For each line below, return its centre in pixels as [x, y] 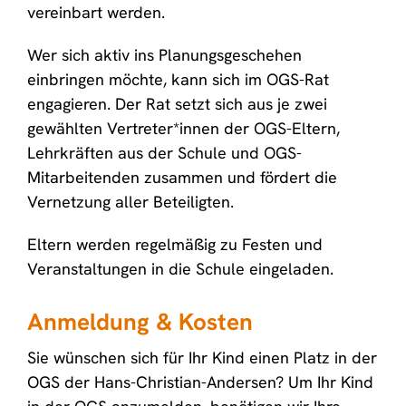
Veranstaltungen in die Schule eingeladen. [183, 269]
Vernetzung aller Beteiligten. [133, 202]
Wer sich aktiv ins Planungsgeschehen [164, 55]
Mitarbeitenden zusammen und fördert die [182, 177]
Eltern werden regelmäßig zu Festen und [175, 244]
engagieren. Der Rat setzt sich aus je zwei [177, 104]
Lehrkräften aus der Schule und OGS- [164, 153]
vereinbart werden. [98, 12]
